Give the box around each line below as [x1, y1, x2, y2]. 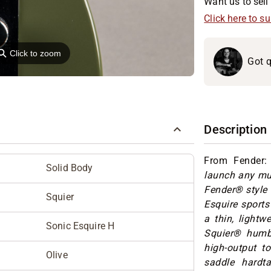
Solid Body [46, 162, 93, 174]
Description [204, 122, 267, 137]
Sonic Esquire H [46, 220, 115, 232]
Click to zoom [10, 48, 62, 59]
